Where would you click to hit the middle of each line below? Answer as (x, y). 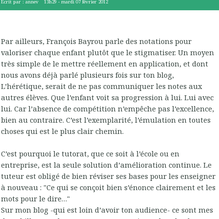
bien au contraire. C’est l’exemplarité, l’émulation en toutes (106, 120)
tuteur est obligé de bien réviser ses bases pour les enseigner (108, 176)
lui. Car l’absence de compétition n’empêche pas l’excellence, (108, 108)
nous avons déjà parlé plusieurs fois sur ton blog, (88, 75)
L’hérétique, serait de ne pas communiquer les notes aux (101, 86)
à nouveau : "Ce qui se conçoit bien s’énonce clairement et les (108, 187)
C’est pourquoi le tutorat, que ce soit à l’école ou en (90, 153)
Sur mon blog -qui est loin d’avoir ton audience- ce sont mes (107, 209)
